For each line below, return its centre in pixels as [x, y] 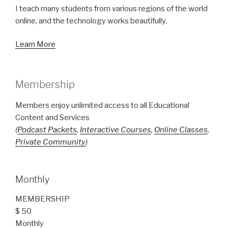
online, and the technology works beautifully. [91, 21]
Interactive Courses [116, 130]
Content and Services [52, 117]
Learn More [35, 45]
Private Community [50, 142]
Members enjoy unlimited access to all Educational [102, 105]
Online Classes [181, 130]
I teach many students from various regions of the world [111, 8]
